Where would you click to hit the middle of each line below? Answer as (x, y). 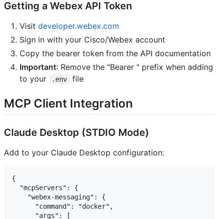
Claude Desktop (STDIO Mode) (77, 132)
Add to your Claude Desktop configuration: (84, 152)
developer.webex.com (79, 26)
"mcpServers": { (45, 187)
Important (38, 67)
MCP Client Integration (68, 103)
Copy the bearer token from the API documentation (115, 53)
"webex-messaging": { (59, 197)
